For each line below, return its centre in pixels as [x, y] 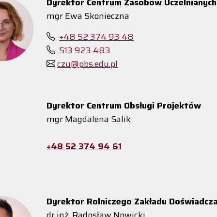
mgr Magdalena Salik [89, 119]
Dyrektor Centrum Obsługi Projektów [124, 105]
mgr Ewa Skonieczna [88, 16]
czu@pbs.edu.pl [88, 64]
